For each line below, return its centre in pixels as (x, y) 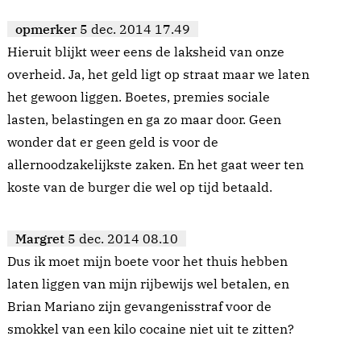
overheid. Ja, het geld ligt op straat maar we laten (158, 75)
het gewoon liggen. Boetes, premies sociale (139, 97)
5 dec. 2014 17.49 (135, 29)
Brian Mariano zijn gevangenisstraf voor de (139, 307)
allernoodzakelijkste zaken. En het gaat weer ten (156, 165)
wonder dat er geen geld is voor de (113, 142)
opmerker (46, 29)
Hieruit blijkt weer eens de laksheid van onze (146, 52)
